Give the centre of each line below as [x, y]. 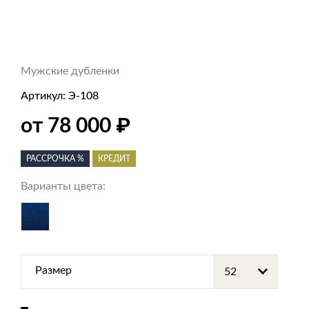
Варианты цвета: [63, 186]
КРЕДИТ [114, 159]
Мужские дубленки [70, 71]
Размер [53, 270]
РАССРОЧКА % [55, 159]
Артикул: [44, 96]
